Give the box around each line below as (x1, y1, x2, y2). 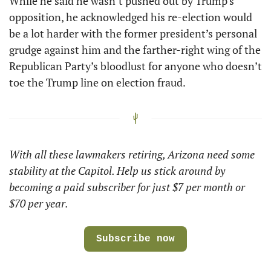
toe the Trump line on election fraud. (9, 75, 188, 90)
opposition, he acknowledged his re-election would (9, 10, 252, 24)
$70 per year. (9, 196, 68, 211)
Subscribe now (96, 233, 175, 245)
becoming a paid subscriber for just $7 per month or (9, 180, 245, 195)
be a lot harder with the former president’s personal (9, 26, 257, 41)
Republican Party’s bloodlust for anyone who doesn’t (9, 59, 262, 73)
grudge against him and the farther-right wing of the (9, 42, 261, 57)
